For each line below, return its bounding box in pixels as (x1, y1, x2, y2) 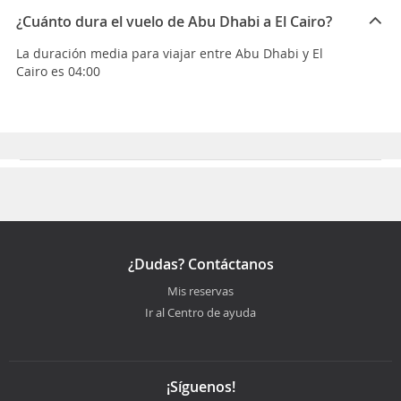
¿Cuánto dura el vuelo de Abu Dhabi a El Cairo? (16, 12, 332, 32)
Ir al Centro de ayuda (145, 304, 256, 321)
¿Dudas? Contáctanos (127, 254, 274, 275)
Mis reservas (167, 283, 234, 300)
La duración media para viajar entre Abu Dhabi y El (16, 45, 323, 63)
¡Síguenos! (166, 377, 235, 397)
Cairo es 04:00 (16, 63, 100, 81)
